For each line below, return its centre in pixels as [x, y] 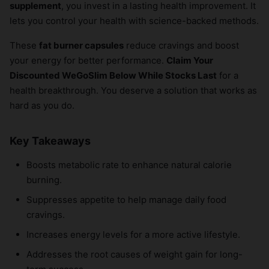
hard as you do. [42, 105]
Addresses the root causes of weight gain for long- [134, 254]
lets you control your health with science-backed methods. [134, 20]
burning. [44, 180]
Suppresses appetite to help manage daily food [126, 199]
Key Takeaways [50, 141]
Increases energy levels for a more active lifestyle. [133, 234]
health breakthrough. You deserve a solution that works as [133, 90]
